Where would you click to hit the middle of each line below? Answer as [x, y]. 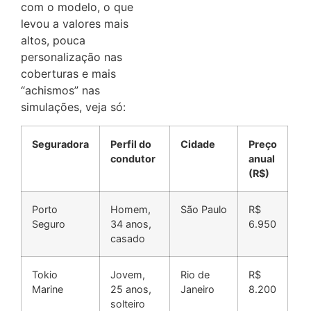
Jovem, [128, 274]
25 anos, [131, 289]
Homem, [131, 209]
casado [128, 238]
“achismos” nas [60, 91]
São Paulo [204, 209]
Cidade [198, 144]
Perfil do [131, 144]
